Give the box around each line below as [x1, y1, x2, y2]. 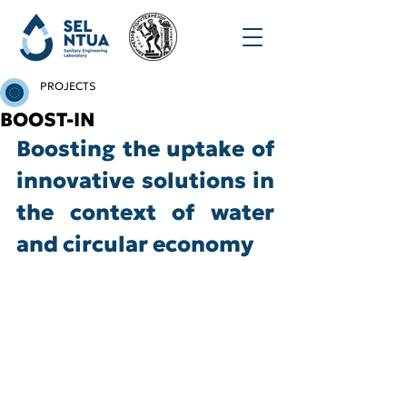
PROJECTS [40, 79, 96, 93]
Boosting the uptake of [16, 135, 274, 163]
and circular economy [16, 231, 253, 258]
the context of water [16, 199, 274, 226]
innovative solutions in [16, 167, 274, 194]
